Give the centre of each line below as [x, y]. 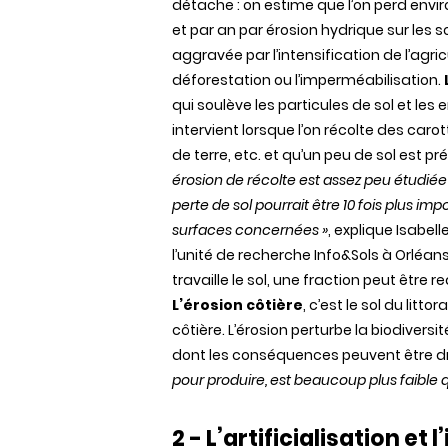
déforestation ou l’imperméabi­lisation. [306, 80]
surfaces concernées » [250, 230]
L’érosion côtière [237, 305]
